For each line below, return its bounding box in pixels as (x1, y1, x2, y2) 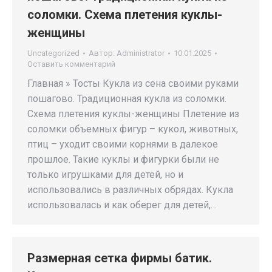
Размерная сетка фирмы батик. (27, 251, 212, 265)
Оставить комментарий (27, 59, 115, 69)
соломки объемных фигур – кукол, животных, (27, 123, 238, 135)
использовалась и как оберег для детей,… (27, 199, 217, 211)
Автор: (89, 49, 117, 58)
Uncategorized (27, 49, 80, 58)
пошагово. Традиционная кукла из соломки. (27, 93, 226, 104)
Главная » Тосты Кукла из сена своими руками (27, 78, 239, 89)
